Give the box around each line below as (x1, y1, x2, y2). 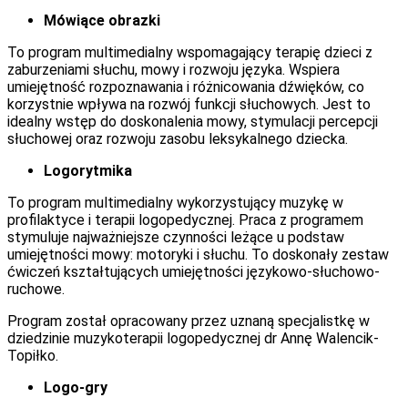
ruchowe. (7, 280, 65, 298)
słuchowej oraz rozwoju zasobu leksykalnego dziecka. (7, 129, 348, 148)
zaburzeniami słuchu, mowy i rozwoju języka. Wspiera (7, 60, 340, 78)
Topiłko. (7, 346, 58, 364)
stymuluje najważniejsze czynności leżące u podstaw (7, 228, 344, 246)
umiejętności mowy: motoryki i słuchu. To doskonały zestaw (7, 245, 389, 263)
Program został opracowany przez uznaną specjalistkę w (7, 311, 370, 330)
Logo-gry (44, 378, 107, 396)
